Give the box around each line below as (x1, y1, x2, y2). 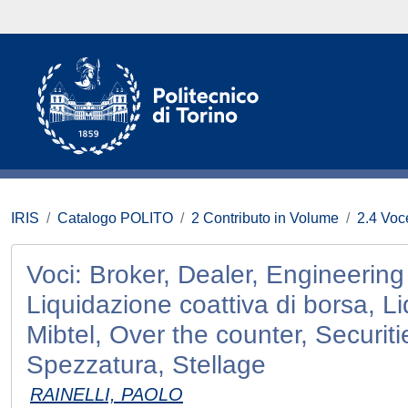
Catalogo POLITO (57, 210, 173, 226)
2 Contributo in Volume (191, 210, 339, 226)
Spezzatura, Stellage (26, 351, 266, 379)
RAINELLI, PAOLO (30, 384, 183, 404)
